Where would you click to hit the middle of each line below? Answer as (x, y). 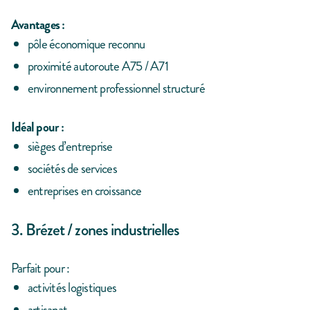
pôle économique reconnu (86, 44)
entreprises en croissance (84, 191)
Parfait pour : (40, 268)
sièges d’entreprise (70, 147)
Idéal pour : (37, 127)
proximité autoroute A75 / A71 (98, 66)
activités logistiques (72, 288)
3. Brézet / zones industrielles (95, 230)
